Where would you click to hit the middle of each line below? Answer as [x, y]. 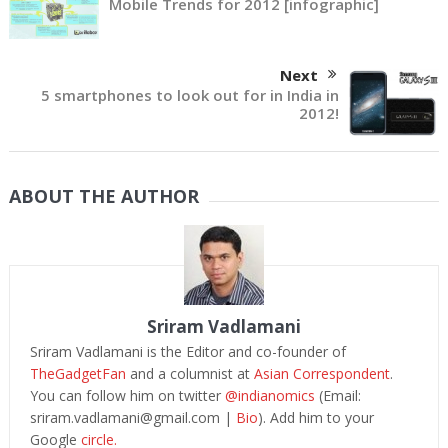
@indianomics [269, 396]
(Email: [337, 396]
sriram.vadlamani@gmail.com [124, 418]
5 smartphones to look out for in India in [190, 94]
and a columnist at [189, 374]
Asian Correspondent [321, 374]
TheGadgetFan [77, 374]
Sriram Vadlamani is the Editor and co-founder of [187, 352]
